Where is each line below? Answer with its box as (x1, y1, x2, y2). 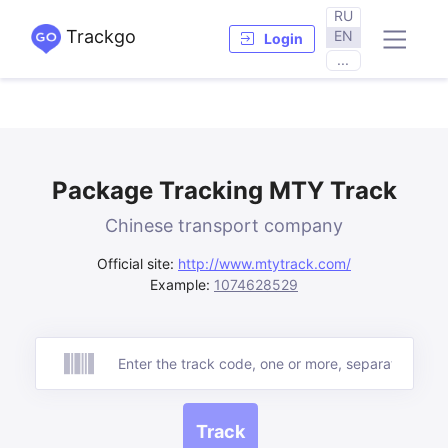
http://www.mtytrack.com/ (178, 254, 351, 272)
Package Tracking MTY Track (51, 175, 397, 205)
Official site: (97, 254, 178, 272)
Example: (150, 275, 214, 293)
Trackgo (61, 25, 136, 47)
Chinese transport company (105, 214, 343, 236)
